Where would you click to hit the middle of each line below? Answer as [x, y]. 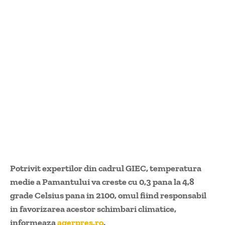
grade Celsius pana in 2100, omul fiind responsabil [108, 196]
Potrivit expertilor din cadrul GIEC [78, 168]
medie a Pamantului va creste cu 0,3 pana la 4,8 [102, 182]
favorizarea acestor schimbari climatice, [98, 209]
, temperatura [174, 168]
